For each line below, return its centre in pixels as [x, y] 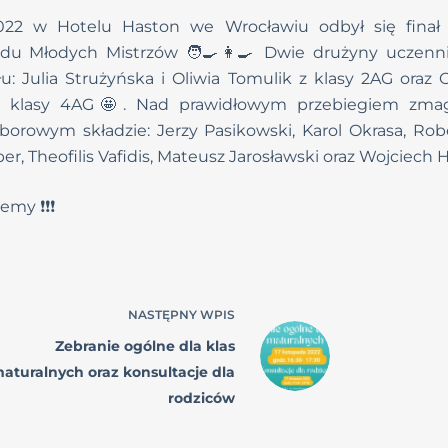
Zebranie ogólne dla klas [144, 346]
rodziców [201, 398]
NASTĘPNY [163, 314]
